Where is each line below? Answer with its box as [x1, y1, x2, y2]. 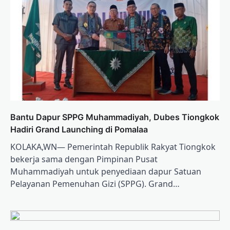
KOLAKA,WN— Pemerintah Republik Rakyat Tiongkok [10, 141, 216, 152]
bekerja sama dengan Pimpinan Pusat [10, 153, 158, 165]
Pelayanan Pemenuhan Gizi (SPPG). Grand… [10, 178, 180, 189]
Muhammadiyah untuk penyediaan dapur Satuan [10, 165, 201, 177]
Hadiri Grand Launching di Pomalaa [10, 124, 148, 135]
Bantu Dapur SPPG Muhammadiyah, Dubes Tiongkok [10, 111, 219, 122]
